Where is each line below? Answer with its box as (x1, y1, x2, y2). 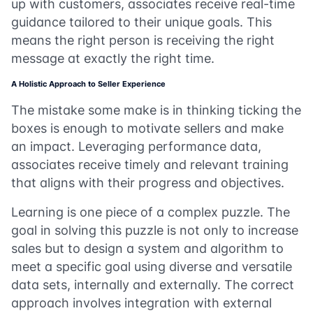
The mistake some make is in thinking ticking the (11, 103, 301, 117)
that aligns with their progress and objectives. (11, 175, 284, 190)
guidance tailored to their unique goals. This (11, 15, 272, 29)
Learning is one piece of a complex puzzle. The (11, 205, 290, 219)
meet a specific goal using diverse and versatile (11, 259, 292, 274)
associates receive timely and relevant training (11, 157, 289, 172)
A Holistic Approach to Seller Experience (11, 80, 166, 89)
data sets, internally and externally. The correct (11, 277, 294, 292)
